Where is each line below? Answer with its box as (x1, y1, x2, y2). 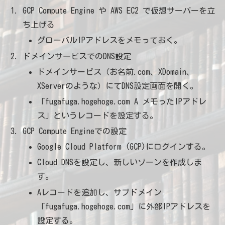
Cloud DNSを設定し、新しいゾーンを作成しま (37, 158, 202, 167)
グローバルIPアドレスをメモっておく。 (37, 36, 182, 45)
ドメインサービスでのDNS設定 (23, 52, 132, 60)
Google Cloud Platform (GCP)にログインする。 (37, 143, 210, 151)
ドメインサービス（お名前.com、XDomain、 (37, 67, 195, 76)
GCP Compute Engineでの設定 (23, 127, 127, 136)
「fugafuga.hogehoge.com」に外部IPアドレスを (37, 202, 211, 210)
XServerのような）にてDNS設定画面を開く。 (37, 81, 198, 90)
